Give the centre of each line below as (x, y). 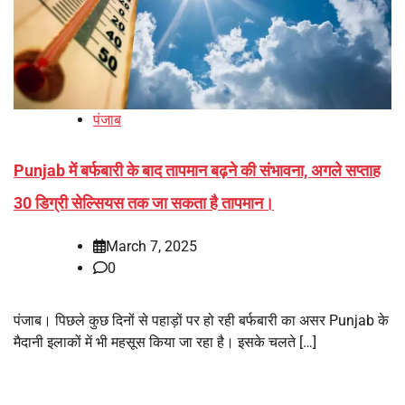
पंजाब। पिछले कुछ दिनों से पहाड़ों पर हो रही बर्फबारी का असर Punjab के (201, 321)
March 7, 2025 (151, 247)
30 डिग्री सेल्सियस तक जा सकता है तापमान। (144, 203)
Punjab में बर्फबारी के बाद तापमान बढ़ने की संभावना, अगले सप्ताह (197, 171)
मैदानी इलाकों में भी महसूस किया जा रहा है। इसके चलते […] (165, 343)
